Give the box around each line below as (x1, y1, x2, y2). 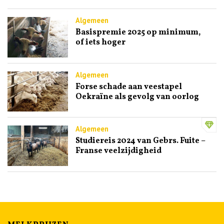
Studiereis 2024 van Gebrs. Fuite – (75, 135, 205, 147)
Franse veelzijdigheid (75, 145, 161, 157)
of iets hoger (75, 37, 125, 48)
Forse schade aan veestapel (75, 81, 182, 92)
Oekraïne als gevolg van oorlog (75, 91, 199, 102)
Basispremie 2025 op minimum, (75, 27, 200, 38)
